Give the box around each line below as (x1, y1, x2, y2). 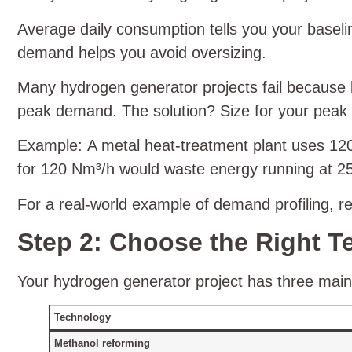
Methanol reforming (54, 337, 151, 349)
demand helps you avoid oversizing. (17, 43, 266, 61)
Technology (54, 311, 112, 323)
